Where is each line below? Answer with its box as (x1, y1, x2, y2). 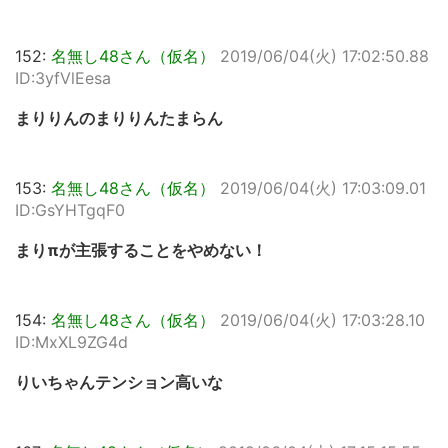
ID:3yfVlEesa (15, 68, 111, 89)
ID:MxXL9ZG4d (15, 332, 128, 353)
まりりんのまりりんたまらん (15, 108, 223, 129)
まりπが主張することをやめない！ (15, 240, 267, 261)
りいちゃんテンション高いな (15, 372, 223, 393)
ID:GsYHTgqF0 (15, 200, 125, 221)
